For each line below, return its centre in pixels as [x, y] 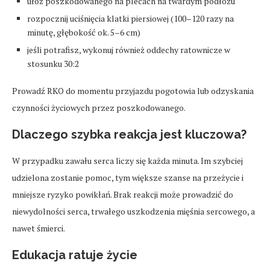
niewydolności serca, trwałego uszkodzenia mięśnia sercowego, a [133, 212]
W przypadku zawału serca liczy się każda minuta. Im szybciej [127, 161]
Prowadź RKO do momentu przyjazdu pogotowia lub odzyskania [133, 91]
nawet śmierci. [39, 228]
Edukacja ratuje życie [75, 255]
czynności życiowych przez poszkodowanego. [99, 108]
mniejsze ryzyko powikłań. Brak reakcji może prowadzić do [123, 195]
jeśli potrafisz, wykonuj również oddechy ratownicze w [129, 50]
